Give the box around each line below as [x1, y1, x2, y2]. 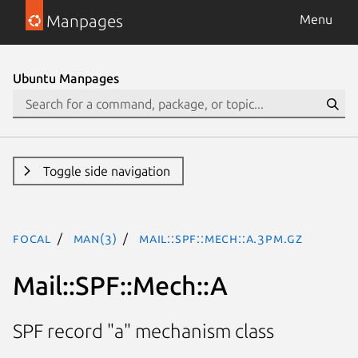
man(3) [73, 231, 117, 245]
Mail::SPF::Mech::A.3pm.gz [139, 231, 304, 245]
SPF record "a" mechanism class [13, 320, 274, 343]
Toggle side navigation [42, 164, 170, 178]
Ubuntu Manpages [13, 71, 119, 86]
